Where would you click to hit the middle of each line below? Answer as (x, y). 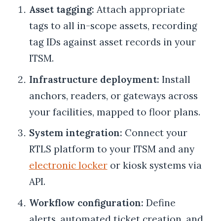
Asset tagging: (61, 10)
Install (175, 79)
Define (159, 203)
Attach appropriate (139, 10)
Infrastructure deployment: (94, 79)
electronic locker (68, 166)
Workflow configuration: (86, 203)
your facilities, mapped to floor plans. (114, 112)
